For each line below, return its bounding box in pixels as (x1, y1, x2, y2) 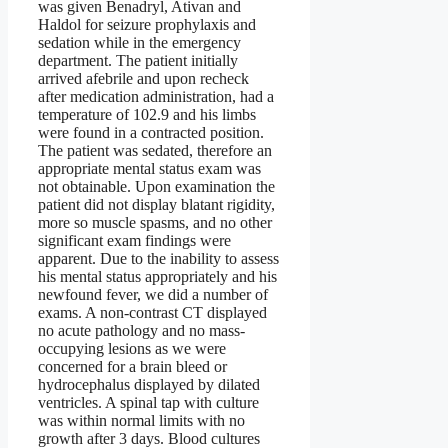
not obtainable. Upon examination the (38, 178, 275, 196)
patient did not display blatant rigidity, (38, 196, 275, 214)
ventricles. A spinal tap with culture (38, 394, 259, 412)
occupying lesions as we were (38, 340, 226, 358)
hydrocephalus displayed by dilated (38, 376, 260, 394)
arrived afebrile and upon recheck (38, 70, 249, 88)
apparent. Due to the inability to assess (38, 250, 279, 268)
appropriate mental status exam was (38, 160, 261, 178)
